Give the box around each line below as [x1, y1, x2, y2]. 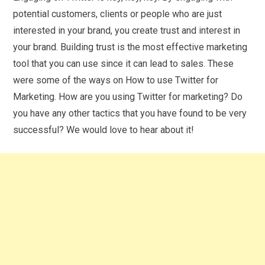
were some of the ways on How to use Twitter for [13, 74, 219, 86]
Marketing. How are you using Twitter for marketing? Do [13, 91, 243, 102]
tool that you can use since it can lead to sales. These [13, 57, 234, 69]
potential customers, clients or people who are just [13, 8, 222, 20]
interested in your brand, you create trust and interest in [13, 24, 241, 36]
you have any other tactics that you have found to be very [13, 107, 247, 119]
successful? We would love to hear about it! [13, 124, 195, 135]
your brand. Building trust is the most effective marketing [13, 41, 248, 53]
